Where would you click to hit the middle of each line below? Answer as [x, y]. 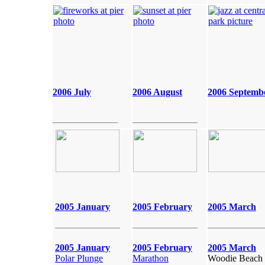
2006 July [72, 92]
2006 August [157, 92]
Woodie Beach [235, 258]
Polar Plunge [79, 258]
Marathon [151, 258]
